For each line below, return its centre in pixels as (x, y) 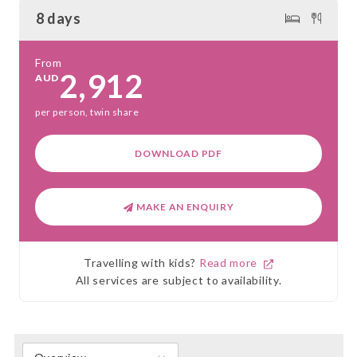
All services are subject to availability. (178, 280)
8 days (58, 18)
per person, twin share (87, 112)
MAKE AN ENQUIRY (184, 206)
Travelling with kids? (141, 263)
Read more (231, 263)
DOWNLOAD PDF (178, 153)
